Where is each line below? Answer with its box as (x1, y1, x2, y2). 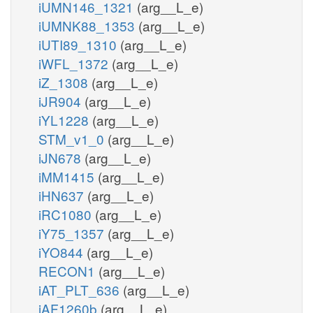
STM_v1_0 (38, 129, 108, 148)
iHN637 (38, 185, 87, 205)
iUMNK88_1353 (38, 15, 138, 35)
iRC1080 (38, 204, 95, 224)
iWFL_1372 (38, 53, 112, 73)
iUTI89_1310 (38, 34, 120, 54)
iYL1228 (38, 110, 92, 129)
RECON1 (38, 261, 99, 280)
